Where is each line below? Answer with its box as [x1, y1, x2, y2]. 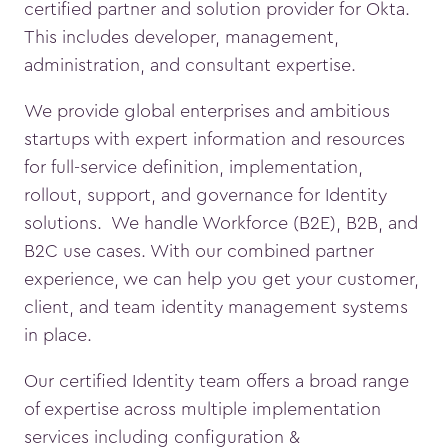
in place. [24, 326, 92, 345]
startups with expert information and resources [24, 130, 405, 149]
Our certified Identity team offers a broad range [24, 372, 409, 391]
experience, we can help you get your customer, [24, 270, 419, 289]
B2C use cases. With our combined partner [24, 242, 374, 261]
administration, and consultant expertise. [24, 56, 356, 75]
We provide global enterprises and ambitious [24, 102, 390, 121]
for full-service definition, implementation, [24, 158, 363, 177]
